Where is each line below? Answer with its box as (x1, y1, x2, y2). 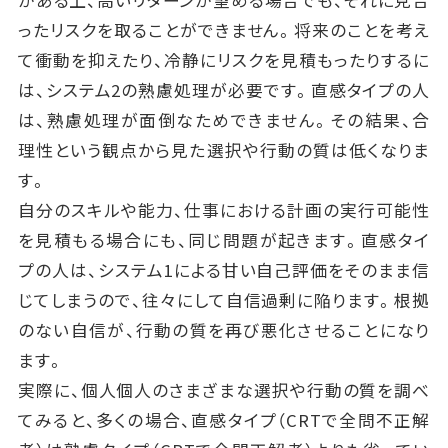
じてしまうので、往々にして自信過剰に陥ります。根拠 (17, 288, 431, 313)
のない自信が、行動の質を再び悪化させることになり (17, 318, 431, 343)
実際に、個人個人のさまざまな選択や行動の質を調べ (17, 378, 431, 403)
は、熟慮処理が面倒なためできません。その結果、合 (17, 108, 431, 133)
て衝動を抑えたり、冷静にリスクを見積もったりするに (17, 48, 431, 73)
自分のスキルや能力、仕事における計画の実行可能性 (17, 198, 431, 223)
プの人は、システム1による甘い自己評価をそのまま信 (17, 258, 431, 283)
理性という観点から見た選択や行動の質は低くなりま (17, 138, 431, 163)
